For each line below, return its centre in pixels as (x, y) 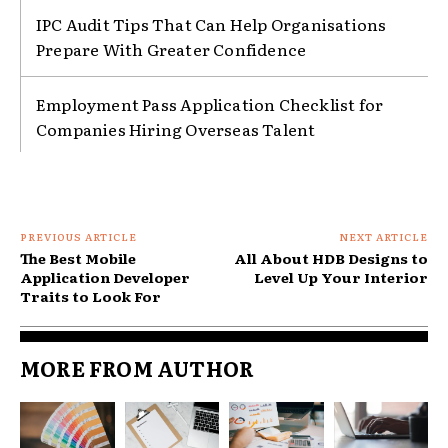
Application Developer (105, 276)
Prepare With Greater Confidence (171, 48)
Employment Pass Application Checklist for (210, 103)
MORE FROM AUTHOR (137, 367)
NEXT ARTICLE (383, 236)
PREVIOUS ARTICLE (78, 236)
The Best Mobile (78, 257)
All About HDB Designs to (330, 257)
